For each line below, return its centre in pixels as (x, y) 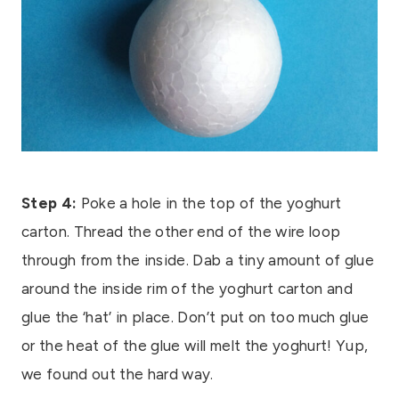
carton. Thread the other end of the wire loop (181, 231)
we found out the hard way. (118, 374)
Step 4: (49, 203)
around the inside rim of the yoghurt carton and (187, 288)
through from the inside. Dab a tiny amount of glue (198, 260)
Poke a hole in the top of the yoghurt (209, 203)
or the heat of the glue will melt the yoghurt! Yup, (195, 345)
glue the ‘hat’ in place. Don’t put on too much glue (195, 317)
